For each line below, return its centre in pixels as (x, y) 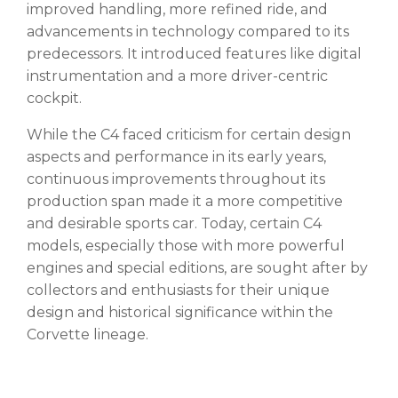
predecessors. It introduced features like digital (194, 53)
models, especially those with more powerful (186, 245)
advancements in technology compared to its (188, 31)
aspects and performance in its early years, (176, 156)
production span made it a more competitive (185, 201)
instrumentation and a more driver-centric (177, 76)
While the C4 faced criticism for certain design (189, 134)
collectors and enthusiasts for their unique (178, 290)
